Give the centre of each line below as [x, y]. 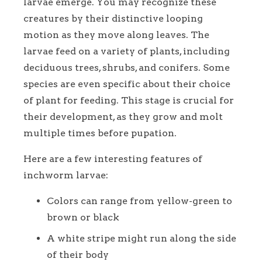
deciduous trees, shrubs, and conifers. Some [127, 67]
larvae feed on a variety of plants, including [127, 51]
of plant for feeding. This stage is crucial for [129, 100]
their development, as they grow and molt [123, 116]
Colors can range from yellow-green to [139, 201]
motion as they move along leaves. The [116, 35]
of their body [78, 254]
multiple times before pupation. [100, 133]
